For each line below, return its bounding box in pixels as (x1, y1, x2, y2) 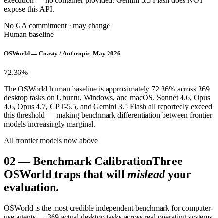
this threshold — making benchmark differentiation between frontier (4, 111, 212, 119)
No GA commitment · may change (4, 21, 110, 30)
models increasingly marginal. (4, 120, 95, 128)
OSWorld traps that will (4, 167, 125, 181)
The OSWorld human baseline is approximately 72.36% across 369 (4, 85, 210, 93)
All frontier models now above (4, 136, 98, 145)
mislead (127, 167, 165, 181)
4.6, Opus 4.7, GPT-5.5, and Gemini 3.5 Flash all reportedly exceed (4, 102, 212, 110)
